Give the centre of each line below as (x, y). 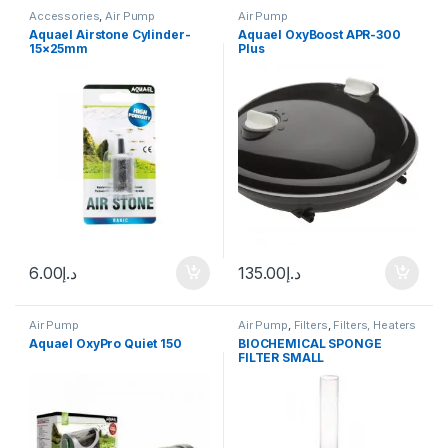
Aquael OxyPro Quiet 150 (105, 343)
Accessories (64, 16)
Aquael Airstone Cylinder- (110, 34)
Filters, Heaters (375, 324)
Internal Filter (349, 335)
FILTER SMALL (281, 357)
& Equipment (273, 335)
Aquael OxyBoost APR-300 (319, 34)
